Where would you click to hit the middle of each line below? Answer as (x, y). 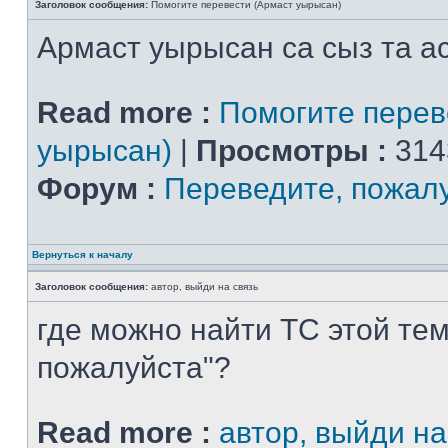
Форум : (96, 188)
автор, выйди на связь (203, 286)
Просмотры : (291, 150)
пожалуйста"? (134, 367)
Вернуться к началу (82, 254)
